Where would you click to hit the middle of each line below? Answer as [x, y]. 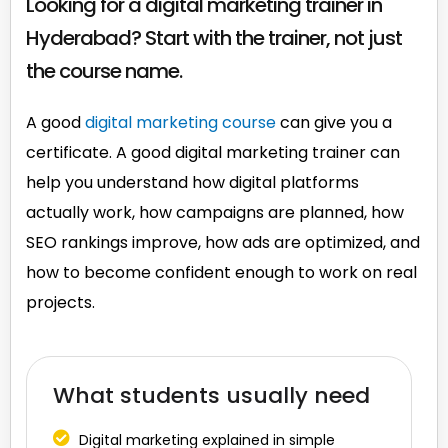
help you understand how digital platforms [192, 182]
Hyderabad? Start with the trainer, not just [214, 37]
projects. [60, 302]
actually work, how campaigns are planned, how [215, 212]
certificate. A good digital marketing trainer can [213, 152]
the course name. [104, 70]
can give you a [334, 122]
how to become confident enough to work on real [221, 272]
